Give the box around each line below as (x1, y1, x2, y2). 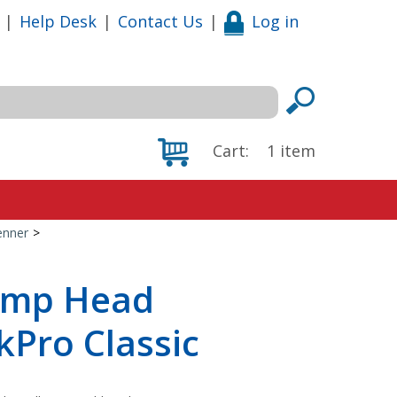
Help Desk (19, 10, 97, 32)
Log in (252, 10, 299, 32)
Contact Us (118, 10, 203, 32)
